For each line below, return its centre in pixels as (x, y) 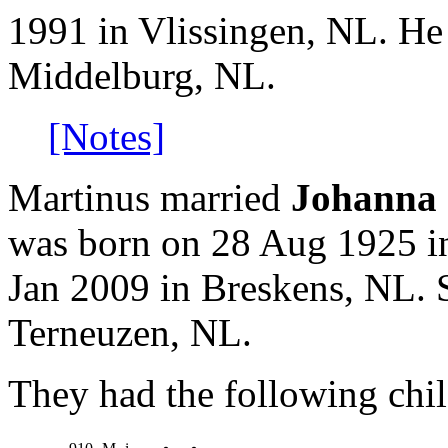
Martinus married (149, 198)
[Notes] (106, 137)
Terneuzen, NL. (130, 333)
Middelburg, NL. (142, 76)
